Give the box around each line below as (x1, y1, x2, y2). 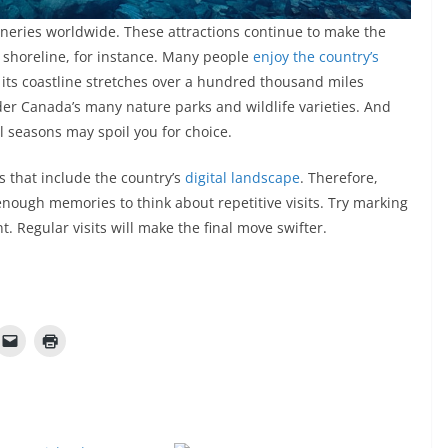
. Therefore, (300, 167, 378, 187)
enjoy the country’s (253, 46, 379, 66)
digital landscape (185, 167, 300, 187)
